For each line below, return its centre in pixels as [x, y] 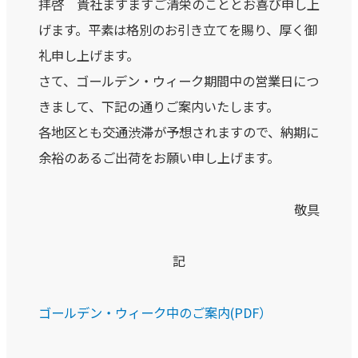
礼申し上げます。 [89, 56]
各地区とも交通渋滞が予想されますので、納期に [179, 132]
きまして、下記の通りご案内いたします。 [159, 107]
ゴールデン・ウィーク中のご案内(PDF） [155, 312]
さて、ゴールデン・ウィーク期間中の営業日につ [179, 81]
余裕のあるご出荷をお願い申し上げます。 [159, 158]
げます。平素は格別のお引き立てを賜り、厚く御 [178, 30]
